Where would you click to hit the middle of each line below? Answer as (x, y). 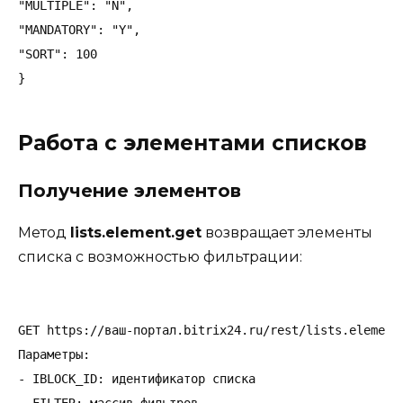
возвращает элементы (287, 233)
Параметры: (54, 355)
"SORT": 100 (58, 54)
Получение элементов (130, 191)
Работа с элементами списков (193, 143)
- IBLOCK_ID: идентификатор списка (137, 379)
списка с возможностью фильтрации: (160, 257)
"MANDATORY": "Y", (79, 30)
